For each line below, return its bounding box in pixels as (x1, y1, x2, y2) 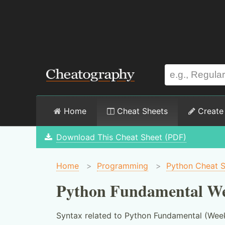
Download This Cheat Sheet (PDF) (56, 132, 186, 142)
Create (195, 106, 223, 116)
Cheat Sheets (115, 106, 168, 116)
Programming (97, 161, 148, 171)
